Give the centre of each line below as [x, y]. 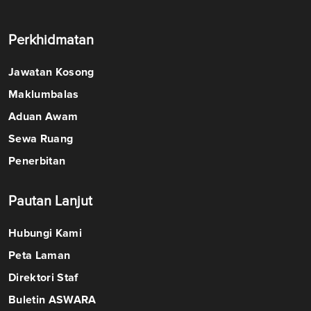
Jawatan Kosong [51, 73]
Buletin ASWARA [52, 300]
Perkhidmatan [51, 41]
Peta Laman [40, 256]
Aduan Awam [43, 117]
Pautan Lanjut [50, 202]
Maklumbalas [44, 95]
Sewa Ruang [41, 139]
